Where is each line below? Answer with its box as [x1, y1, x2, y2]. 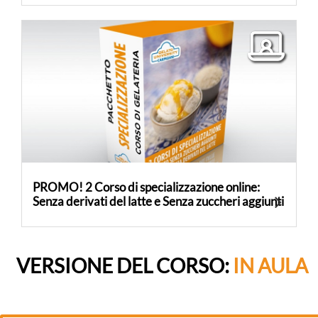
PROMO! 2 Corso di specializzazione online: [33, 180, 260, 195]
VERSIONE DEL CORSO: [16, 253, 233, 278]
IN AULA [233, 253, 308, 278]
